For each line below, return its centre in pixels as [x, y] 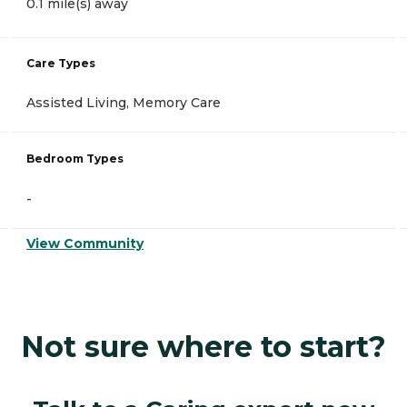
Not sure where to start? [203, 347]
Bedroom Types [75, 159]
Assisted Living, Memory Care [124, 103]
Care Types [61, 64]
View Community [85, 244]
